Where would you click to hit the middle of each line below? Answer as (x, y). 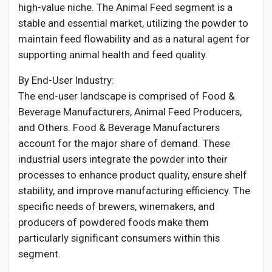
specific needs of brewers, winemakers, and (117, 206)
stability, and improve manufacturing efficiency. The (134, 191)
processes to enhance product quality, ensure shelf (133, 175)
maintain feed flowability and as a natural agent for (134, 39)
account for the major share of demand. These (124, 143)
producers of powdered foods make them (114, 222)
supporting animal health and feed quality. (113, 55)
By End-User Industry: (66, 80)
